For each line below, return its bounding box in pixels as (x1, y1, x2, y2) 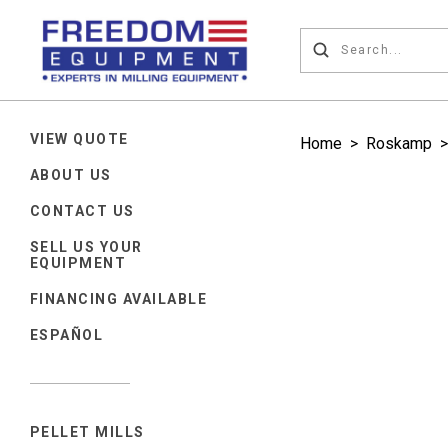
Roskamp (366, 134, 432, 153)
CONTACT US (30, 202, 135, 219)
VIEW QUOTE (30, 131, 129, 147)
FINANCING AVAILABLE (30, 290, 208, 307)
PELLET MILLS (30, 423, 145, 440)
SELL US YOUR (30, 238, 143, 255)
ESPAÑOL (30, 326, 104, 343)
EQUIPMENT (30, 254, 127, 271)
